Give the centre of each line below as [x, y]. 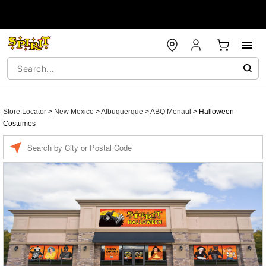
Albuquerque [123, 112]
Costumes [19, 123]
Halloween [216, 112]
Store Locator [26, 112]
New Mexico [75, 112]
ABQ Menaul [172, 112]
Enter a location [52, 141]
